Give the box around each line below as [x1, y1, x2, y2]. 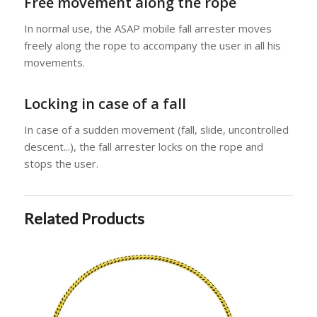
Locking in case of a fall [23, 94, 186, 114]
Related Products [23, 208, 144, 228]
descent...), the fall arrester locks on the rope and [23, 139, 263, 154]
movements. [23, 54, 85, 69]
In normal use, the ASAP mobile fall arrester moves [23, 21, 272, 35]
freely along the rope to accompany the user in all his [23, 38, 281, 52]
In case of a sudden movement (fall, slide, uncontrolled [23, 122, 289, 137]
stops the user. [23, 156, 98, 171]
